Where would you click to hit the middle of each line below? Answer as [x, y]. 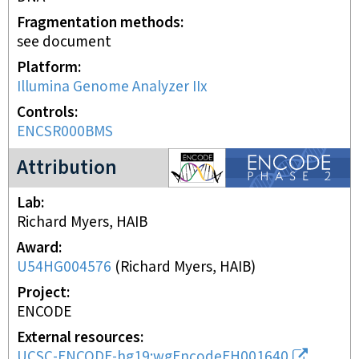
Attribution [67, 168]
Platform [47, 68]
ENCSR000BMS [65, 132]
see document [64, 42]
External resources [79, 338]
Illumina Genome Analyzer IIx [112, 87]
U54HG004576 [64, 267]
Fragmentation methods [99, 23]
